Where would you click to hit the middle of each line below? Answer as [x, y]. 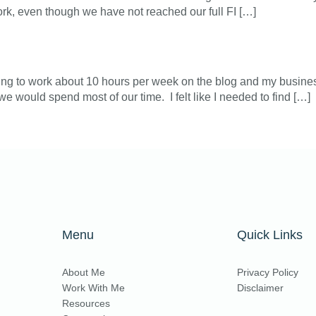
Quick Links [270, 235]
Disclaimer [260, 288]
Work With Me [93, 288]
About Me [84, 272]
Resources [86, 303]
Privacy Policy [268, 272]
